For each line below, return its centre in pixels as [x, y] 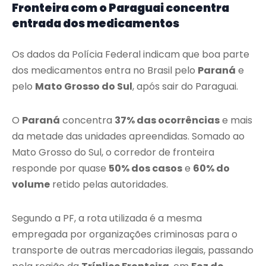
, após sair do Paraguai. [185, 87]
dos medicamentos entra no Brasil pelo [105, 71]
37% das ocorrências [167, 121]
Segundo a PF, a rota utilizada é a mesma [107, 218]
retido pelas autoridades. [109, 185]
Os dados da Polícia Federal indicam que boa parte [131, 55]
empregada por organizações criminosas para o [125, 235]
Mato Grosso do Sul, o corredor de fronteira [113, 153]
